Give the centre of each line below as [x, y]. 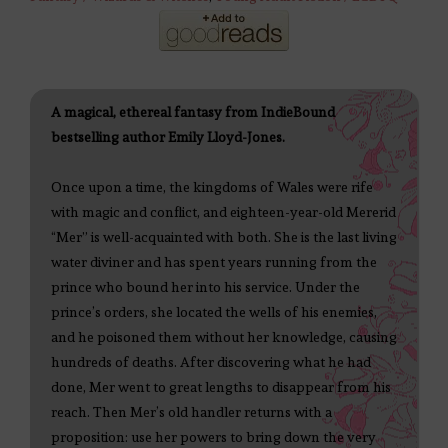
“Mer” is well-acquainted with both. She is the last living [224, 237]
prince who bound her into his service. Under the [205, 287]
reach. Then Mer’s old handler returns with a [191, 412]
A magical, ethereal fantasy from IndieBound [193, 112]
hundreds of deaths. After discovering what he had [211, 362]
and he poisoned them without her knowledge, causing [224, 337]
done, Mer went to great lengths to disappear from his [221, 387]
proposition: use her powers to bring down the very [213, 437]
